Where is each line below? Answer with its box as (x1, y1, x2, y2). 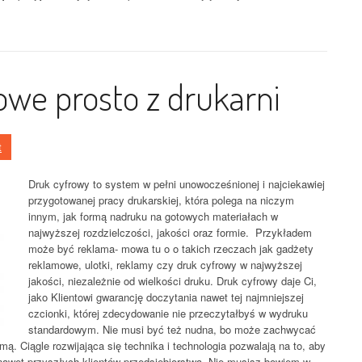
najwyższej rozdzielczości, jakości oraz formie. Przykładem (28, 225, 312, 240)
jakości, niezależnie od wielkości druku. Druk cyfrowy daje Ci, (28, 273, 317, 288)
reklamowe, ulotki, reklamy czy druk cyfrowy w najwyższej (28, 257, 302, 272)
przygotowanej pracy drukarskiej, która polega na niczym (28, 192, 294, 208)
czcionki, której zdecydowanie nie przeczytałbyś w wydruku (28, 305, 308, 321)
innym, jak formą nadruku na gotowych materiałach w (28, 208, 278, 224)
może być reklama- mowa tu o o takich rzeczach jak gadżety (28, 241, 314, 256)
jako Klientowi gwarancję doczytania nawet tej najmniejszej (28, 289, 304, 305)
